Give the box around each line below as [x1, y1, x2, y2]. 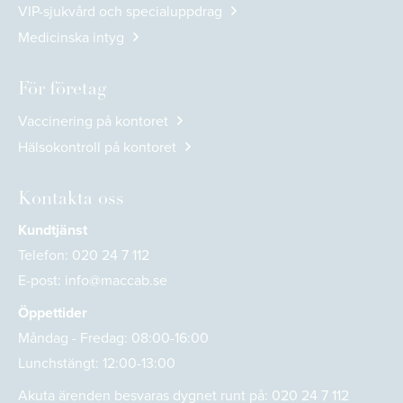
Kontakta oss [18, 191, 124, 209]
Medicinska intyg [18, 27, 124, 48]
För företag [18, 81, 106, 99]
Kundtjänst [18, 219, 87, 240]
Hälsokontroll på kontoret [18, 137, 176, 157]
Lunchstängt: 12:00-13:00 [18, 353, 175, 373]
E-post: [18, 270, 65, 291]
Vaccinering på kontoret [18, 111, 168, 131]
